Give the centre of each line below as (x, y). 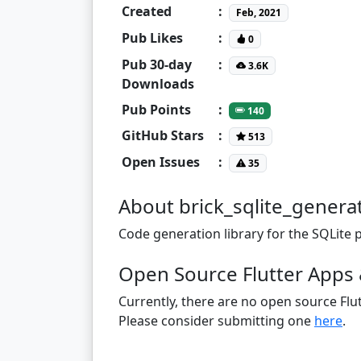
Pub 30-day (157, 64)
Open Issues (161, 162)
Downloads (158, 83)
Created (147, 11)
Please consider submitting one (216, 320)
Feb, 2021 (258, 12)
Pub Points (156, 109)
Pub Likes (152, 37)
